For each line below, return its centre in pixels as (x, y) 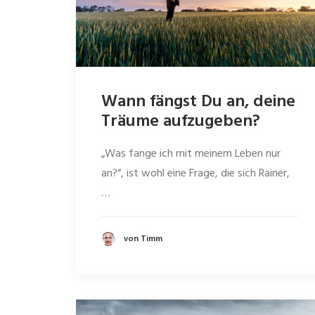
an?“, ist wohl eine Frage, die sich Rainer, (195, 174)
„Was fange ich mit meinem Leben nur (191, 154)
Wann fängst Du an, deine (198, 102)
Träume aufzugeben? (181, 122)
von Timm (143, 239)
